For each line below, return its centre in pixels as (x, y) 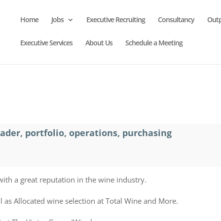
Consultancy (176, 19)
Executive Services (46, 43)
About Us (99, 43)
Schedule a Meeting (154, 43)
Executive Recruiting (116, 19)
